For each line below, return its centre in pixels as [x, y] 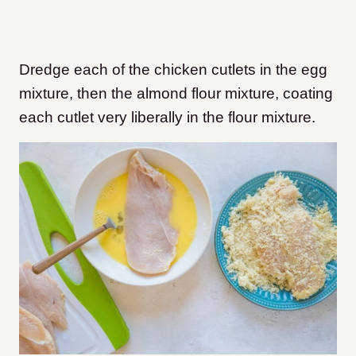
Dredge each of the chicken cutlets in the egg [173, 70]
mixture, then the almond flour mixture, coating [176, 94]
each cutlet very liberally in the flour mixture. [167, 118]
